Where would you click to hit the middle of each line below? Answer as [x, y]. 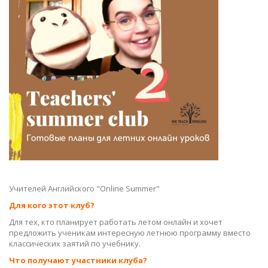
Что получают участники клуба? [79, 260]
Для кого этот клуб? [52, 205]
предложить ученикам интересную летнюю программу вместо [130, 233]
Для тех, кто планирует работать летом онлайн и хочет [116, 222]
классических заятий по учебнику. [76, 243]
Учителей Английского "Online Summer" [84, 188]
